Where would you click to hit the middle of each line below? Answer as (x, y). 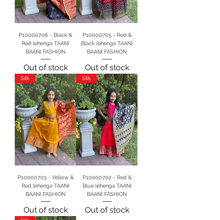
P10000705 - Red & (107, 35)
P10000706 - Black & (45, 35)
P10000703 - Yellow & (45, 178)
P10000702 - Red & (107, 178)
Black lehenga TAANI (107, 44)
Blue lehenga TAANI (107, 186)
